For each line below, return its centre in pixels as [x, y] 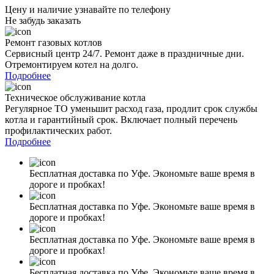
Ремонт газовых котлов [54, 42]
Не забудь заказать [43, 20]
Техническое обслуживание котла [75, 97]
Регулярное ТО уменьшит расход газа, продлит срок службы [131, 108]
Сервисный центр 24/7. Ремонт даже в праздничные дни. [124, 53]
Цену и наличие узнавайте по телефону [88, 9]
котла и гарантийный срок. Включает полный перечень [121, 119]
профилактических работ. [58, 130]
